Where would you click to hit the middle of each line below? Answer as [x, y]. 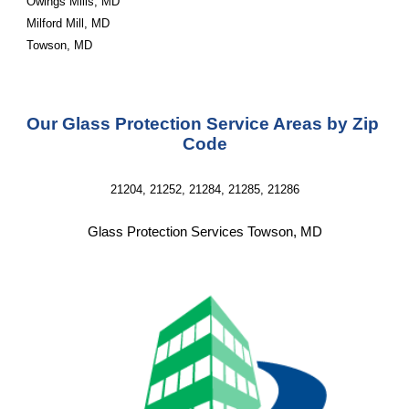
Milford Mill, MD [68, 23]
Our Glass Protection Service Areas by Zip [203, 124]
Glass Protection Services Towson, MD [204, 232]
